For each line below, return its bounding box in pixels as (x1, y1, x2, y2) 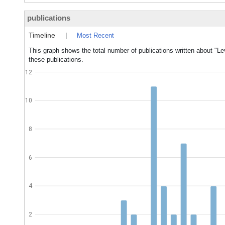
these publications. (29, 56, 83, 63)
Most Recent (77, 32, 114, 39)
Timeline (29, 31, 55, 39)
